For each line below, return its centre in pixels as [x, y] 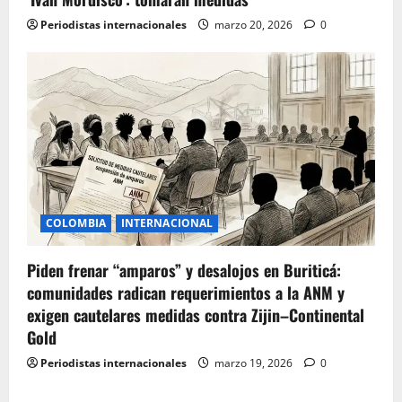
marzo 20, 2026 [253, 24]
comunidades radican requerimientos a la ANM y [186, 293]
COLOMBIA [76, 223]
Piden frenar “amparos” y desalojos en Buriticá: [184, 271]
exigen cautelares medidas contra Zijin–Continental [196, 315]
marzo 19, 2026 [253, 363]
